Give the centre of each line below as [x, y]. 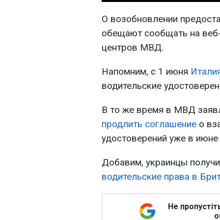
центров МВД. [133, 48]
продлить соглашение [149, 124]
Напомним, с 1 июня [146, 72]
